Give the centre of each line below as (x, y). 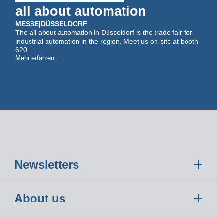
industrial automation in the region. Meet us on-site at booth (107, 41)
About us (40, 198)
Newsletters (47, 164)
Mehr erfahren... (38, 58)
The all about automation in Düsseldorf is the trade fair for (104, 32)
